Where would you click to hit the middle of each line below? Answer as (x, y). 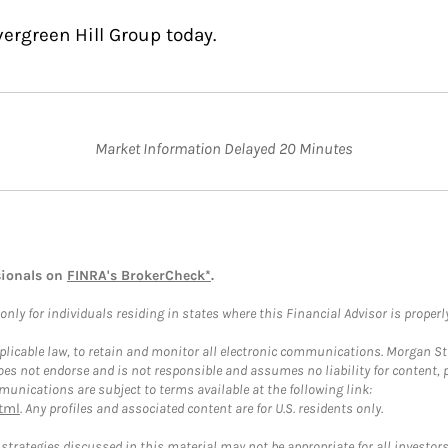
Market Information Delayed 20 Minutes (224, 148)
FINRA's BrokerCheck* (139, 275)
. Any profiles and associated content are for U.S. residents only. (201, 408)
